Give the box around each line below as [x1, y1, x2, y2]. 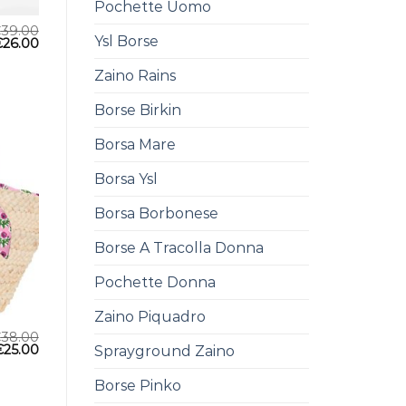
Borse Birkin [93, 101, 181, 119]
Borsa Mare [93, 135, 176, 153]
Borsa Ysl [93, 169, 158, 188]
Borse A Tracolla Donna [93, 238, 264, 256]
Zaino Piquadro [93, 307, 206, 325]
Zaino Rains [93, 66, 176, 84]
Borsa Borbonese [93, 204, 218, 222]
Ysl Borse [93, 32, 159, 50]
